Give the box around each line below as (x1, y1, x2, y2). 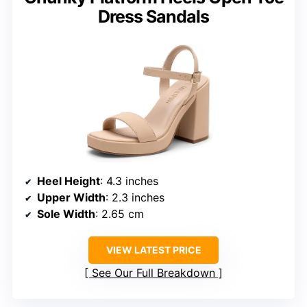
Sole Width (37, 207, 95, 221)
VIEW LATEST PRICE (106, 244, 201, 256)
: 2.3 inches (106, 191, 164, 205)
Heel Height (37, 174, 100, 188)
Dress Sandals (98, 5, 209, 27)
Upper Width (37, 191, 106, 205)
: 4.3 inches (100, 174, 158, 188)
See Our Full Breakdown (92, 266, 215, 280)
